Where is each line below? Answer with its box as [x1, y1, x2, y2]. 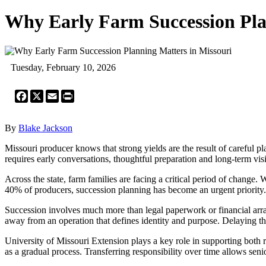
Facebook [28, 88, 65, 99]
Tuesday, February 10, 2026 [11, 62, 116, 72]
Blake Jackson [18, 122, 72, 133]
